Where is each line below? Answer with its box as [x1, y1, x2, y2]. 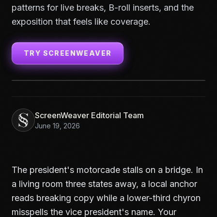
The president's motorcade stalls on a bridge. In [12, 165, 203, 175]
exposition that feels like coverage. [12, 16, 151, 27]
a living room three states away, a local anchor [12, 179, 197, 189]
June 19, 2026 [35, 122, 80, 130]
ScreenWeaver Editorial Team [35, 110, 144, 120]
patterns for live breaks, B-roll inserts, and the [12, 2, 194, 13]
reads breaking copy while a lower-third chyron [12, 193, 201, 203]
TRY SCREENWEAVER [24, 49, 112, 57]
